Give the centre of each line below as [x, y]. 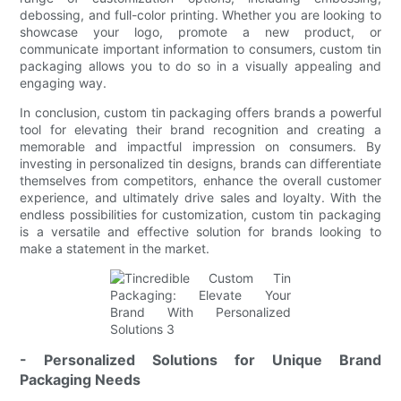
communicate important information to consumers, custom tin [200, 48]
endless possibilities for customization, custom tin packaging [200, 214]
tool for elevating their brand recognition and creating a [200, 129]
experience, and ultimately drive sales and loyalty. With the [200, 197]
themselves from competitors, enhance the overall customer [200, 180]
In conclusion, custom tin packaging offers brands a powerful [200, 112]
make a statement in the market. [115, 248]
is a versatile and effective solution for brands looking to [200, 231]
